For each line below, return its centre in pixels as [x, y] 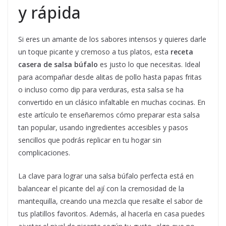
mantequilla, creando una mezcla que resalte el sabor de [110, 201]
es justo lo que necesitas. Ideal [149, 65]
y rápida [49, 13]
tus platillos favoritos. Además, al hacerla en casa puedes [111, 214]
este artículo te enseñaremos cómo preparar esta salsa [109, 115]
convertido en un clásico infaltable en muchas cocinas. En [112, 102]
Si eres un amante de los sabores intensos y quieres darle [112, 39]
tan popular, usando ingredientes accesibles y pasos [103, 128]
